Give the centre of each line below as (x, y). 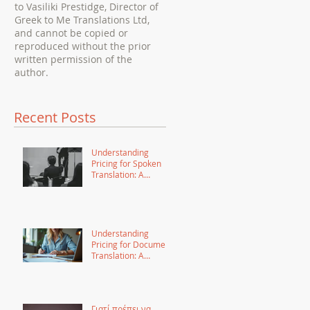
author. (31, 72)
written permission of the (73, 59)
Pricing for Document (132, 244)
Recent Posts (55, 117)
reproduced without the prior (83, 46)
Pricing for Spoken (126, 163)
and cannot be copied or (71, 33)
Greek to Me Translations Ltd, (82, 20)
